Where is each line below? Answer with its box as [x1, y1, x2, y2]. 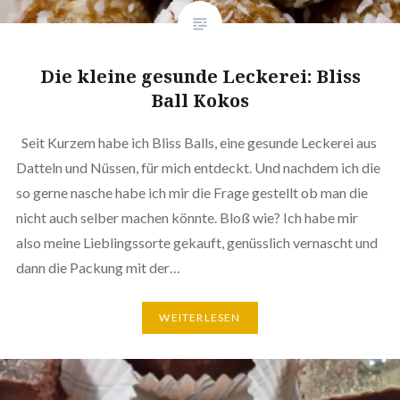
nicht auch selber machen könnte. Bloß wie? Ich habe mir [15, 208, 358, 226]
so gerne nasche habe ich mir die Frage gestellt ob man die [15, 183, 368, 201]
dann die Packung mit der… [15, 258, 183, 276]
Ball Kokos [151, 87, 249, 112]
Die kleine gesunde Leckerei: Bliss [39, 63, 361, 88]
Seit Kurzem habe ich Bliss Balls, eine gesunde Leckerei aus [15, 133, 377, 151]
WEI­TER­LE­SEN [159, 311, 241, 325]
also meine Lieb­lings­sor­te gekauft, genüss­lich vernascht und [15, 233, 378, 251]
